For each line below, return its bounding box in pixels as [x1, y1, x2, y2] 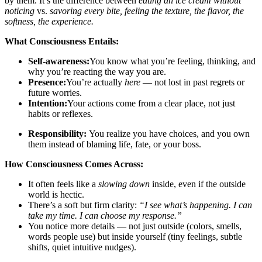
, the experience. [33, 16, 94, 27]
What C [5, 36, 36, 47]
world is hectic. [28, 189, 84, 200]
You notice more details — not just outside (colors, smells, [28, 221, 242, 232]
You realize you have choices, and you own [87, 129, 250, 139]
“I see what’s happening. [139, 200, 233, 211]
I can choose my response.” [80, 211, 182, 221]
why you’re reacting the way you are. [28, 67, 166, 77]
